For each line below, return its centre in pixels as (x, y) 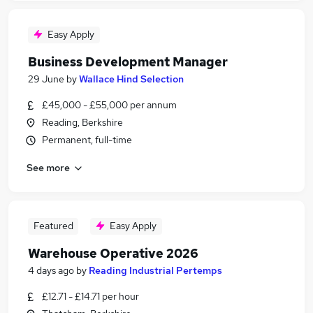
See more (48, 167)
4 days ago (51, 270)
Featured (53, 226)
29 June (46, 79)
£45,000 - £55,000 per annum (109, 105)
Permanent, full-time (87, 140)
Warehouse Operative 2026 (113, 253)
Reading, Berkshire (82, 122)
